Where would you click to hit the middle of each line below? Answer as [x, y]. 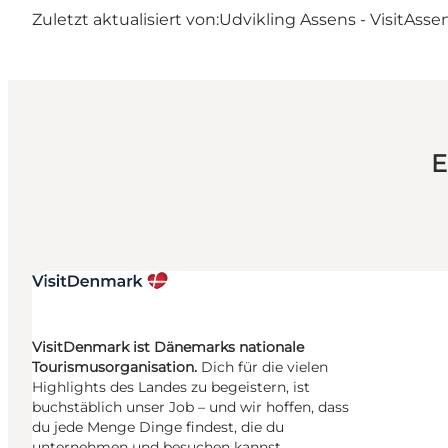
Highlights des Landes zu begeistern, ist [171, 387]
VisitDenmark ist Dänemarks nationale [168, 347]
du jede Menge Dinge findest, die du [158, 427]
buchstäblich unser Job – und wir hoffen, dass [190, 407]
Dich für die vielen [264, 367]
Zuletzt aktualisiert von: [125, 20]
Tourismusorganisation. [116, 367]
